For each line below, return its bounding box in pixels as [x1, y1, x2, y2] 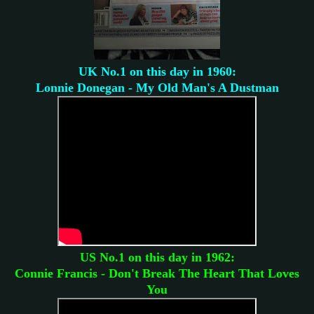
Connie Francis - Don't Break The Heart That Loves [15, 266, 299, 280]
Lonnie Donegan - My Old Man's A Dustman [35, 80, 279, 95]
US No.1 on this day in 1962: [79, 250, 235, 264]
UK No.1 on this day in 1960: [78, 64, 236, 78]
